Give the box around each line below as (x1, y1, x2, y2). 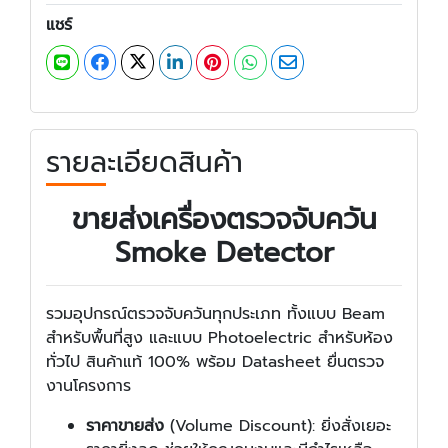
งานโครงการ (46, 373, 131, 398)
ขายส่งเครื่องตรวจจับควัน (71, 197, 377, 241)
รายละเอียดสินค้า (46, 140, 243, 184)
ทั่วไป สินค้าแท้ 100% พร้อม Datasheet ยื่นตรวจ (46, 349, 384, 374)
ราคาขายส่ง (86, 413, 164, 438)
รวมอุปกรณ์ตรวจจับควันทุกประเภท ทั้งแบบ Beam (46, 301, 385, 326)
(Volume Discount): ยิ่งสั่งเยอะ (164, 413, 391, 438)
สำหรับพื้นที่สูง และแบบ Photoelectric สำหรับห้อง (46, 325, 393, 350)
